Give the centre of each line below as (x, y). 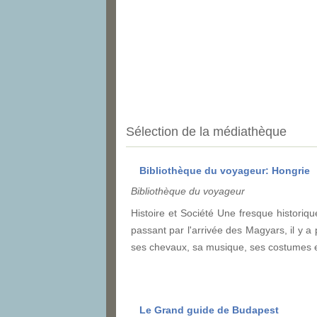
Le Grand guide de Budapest (209, 310)
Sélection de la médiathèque (206, 131)
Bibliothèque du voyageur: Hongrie (225, 170)
